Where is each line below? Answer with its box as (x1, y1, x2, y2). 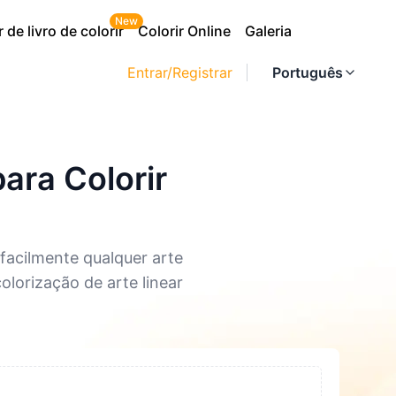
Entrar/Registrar (127, 64, 232, 81)
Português (272, 64, 343, 81)
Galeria (245, 22, 292, 40)
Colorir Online (138, 22, 231, 40)
